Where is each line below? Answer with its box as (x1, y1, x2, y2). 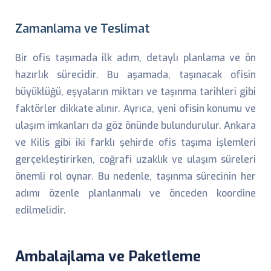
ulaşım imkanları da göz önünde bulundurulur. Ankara (15, 119, 256, 132)
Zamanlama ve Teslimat (15, 21, 150, 36)
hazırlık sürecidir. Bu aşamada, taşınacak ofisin (15, 68, 256, 81)
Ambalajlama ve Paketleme (15, 247, 201, 266)
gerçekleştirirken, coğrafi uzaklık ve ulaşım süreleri (15, 153, 256, 166)
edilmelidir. (15, 204, 66, 217)
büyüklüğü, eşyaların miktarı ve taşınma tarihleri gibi (15, 85, 256, 98)
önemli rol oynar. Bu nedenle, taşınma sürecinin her (15, 170, 256, 183)
